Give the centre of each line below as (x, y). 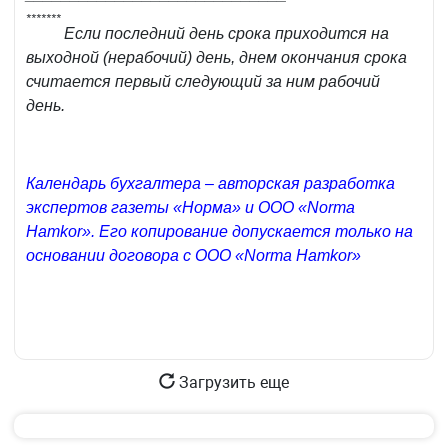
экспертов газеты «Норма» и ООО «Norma (190, 208)
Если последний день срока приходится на (226, 34)
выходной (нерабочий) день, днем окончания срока (216, 58)
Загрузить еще (232, 383)
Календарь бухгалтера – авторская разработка (210, 184)
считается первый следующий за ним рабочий (203, 82)
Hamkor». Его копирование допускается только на (219, 232)
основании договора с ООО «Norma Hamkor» (193, 256)
